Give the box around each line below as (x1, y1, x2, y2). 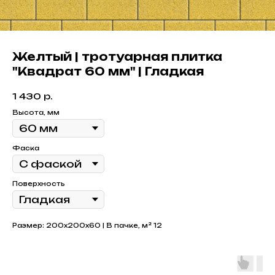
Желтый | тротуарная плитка (12, 50, 222, 63)
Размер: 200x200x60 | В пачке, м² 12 (12, 221, 162, 229)
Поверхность (12, 179, 65, 187)
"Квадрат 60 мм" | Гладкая (12, 64, 204, 78)
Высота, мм (12, 108, 60, 116)
